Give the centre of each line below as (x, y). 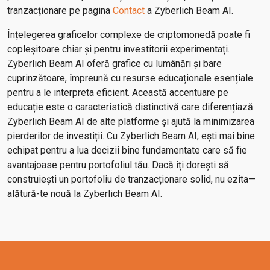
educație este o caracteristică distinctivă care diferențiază (130, 107)
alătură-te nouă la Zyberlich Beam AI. (85, 194)
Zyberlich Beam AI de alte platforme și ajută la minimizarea (131, 121)
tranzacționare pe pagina (60, 11)
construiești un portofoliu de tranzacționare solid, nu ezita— (131, 179)
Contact (129, 11)
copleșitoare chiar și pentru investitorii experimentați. (118, 49)
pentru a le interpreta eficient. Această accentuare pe (118, 93)
